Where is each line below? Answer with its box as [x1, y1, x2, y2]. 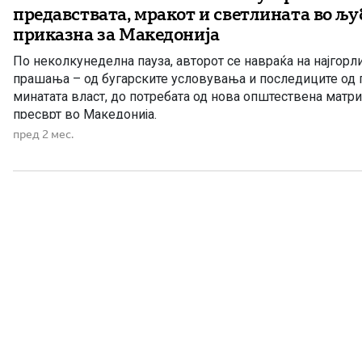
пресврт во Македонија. [13, 107, 157, 122]
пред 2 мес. [13, 128, 74, 141]
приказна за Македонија [13, 24, 220, 44]
